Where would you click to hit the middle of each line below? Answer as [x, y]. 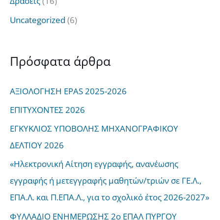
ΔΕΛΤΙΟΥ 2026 [37, 145]
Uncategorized [38, 20]
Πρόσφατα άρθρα [60, 61]
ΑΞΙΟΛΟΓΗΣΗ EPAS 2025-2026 [68, 91]
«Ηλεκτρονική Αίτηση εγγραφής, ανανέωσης [94, 164]
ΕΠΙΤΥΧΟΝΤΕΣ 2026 [47, 110]
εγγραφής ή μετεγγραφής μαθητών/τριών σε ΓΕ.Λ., [106, 181]
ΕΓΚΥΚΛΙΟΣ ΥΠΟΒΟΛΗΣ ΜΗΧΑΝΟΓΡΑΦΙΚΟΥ [94, 129]
